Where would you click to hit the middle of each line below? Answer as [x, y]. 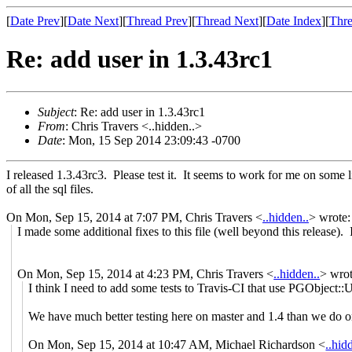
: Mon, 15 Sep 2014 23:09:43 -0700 [151, 140]
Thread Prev [157, 21]
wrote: [333, 217]
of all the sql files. [50, 189]
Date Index [294, 21]
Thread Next [227, 21]
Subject [56, 112]
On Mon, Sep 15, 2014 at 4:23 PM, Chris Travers [142, 273]
